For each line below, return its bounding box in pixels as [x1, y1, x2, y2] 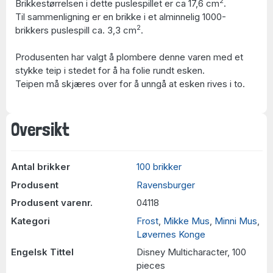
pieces [136, 260, 165, 271]
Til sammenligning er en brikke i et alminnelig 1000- [15, 10, 226, 23]
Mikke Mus [163, 214, 210, 227]
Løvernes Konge [136, 228, 205, 240]
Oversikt [10, 119, 69, 140]
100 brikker [136, 161, 182, 172]
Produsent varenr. [10, 197, 93, 208]
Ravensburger [136, 179, 195, 191]
